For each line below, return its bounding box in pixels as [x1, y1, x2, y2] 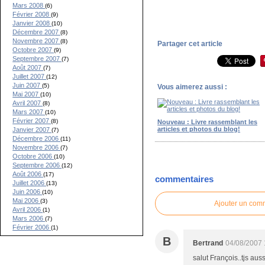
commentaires [155, 174, 214, 185]
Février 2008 [12, 11, 51, 18]
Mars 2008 [12, 2, 46, 9]
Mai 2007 [12, 91, 41, 98]
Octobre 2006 [12, 153, 54, 160]
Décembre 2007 [12, 28, 61, 35]
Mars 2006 [12, 215, 46, 222]
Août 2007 [12, 64, 44, 71]
